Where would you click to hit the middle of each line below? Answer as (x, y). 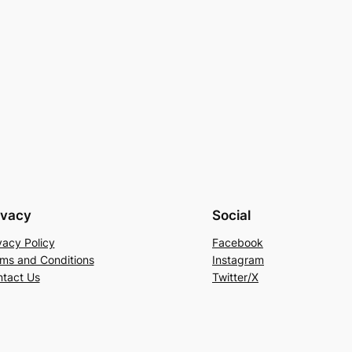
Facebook (238, 242)
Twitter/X (235, 277)
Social (231, 216)
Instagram (238, 259)
